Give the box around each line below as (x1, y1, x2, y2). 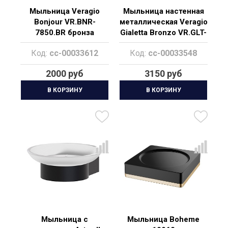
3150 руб (145, 68, 182, 79)
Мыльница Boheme (127, 215, 199, 224)
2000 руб (46, 68, 83, 79)
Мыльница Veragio (30, 7, 100, 16)
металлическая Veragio (119, 17, 208, 26)
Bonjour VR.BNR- (34, 17, 96, 26)
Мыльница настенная (123, 7, 204, 16)
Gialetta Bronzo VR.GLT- (120, 28, 207, 37)
